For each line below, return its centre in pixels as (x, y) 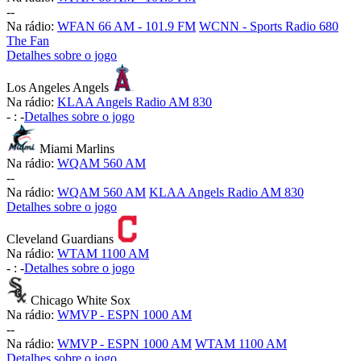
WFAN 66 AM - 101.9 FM (127, 27)
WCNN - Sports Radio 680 (269, 27)
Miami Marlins (77, 149)
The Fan (28, 41)
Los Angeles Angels (58, 88)
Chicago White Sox (81, 301)
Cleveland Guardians (60, 239)
